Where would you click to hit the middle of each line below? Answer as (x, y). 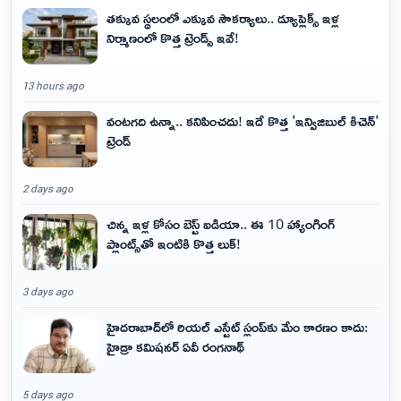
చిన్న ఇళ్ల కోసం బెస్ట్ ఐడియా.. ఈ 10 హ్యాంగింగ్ (221, 224)
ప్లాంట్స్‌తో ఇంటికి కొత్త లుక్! (174, 244)
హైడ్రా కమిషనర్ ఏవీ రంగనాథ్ (175, 347)
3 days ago (48, 292)
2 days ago (48, 189)
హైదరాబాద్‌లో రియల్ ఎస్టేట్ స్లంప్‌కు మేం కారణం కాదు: (237, 327)
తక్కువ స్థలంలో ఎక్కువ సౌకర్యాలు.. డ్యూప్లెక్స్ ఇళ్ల (223, 18)
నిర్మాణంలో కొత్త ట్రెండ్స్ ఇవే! (173, 38)
